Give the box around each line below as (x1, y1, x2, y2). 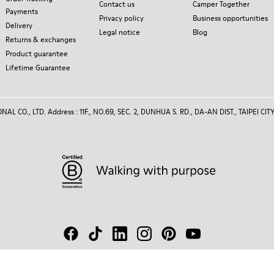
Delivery (6, 20, 32, 31)
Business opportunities (193, 13, 268, 23)
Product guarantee (6, 48, 68, 59)
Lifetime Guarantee (6, 62, 70, 73)
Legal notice (99, 27, 140, 37)
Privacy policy (99, 13, 144, 23)
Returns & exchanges (6, 34, 76, 45)
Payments (6, 6, 38, 17)
